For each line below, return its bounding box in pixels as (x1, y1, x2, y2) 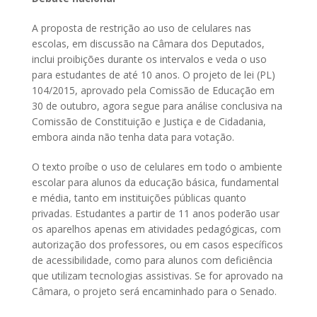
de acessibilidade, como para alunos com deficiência (32, 253, 272, 267)
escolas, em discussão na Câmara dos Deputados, (32, 37, 265, 51)
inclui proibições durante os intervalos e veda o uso (32, 52, 267, 67)
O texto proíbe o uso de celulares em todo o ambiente (32, 160, 282, 174)
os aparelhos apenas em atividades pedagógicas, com (32, 222, 281, 236)
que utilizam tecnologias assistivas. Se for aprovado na (32, 269, 283, 283)
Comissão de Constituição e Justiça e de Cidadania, (32, 115, 266, 129)
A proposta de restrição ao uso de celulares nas (32, 21, 251, 35)
